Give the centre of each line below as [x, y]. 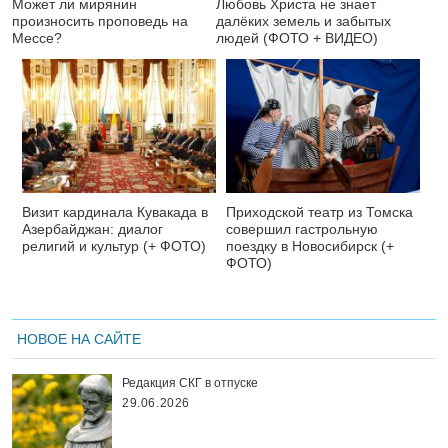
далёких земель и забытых [303, 21]
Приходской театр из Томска [319, 212]
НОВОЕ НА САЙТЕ [79, 339]
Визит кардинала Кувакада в [115, 212]
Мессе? [37, 38]
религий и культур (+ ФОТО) [114, 246]
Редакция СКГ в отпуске [190, 383]
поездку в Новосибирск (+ [310, 246]
